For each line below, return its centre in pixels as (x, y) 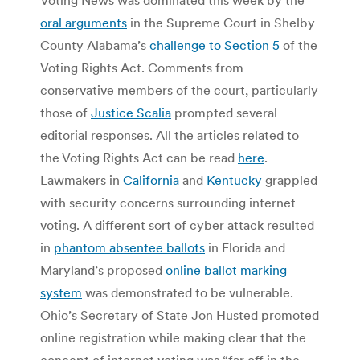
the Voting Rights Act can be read (139, 157)
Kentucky (234, 180)
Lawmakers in (82, 180)
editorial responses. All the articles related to (170, 135)
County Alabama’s (95, 45)
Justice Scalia (131, 112)
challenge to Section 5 (215, 45)
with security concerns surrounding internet (168, 202)
